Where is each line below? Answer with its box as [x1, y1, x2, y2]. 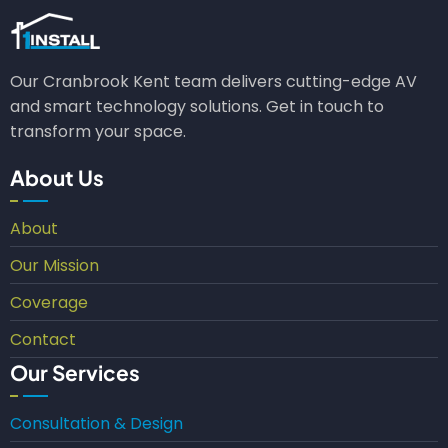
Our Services [10, 359, 140, 387]
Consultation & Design [10, 411, 183, 435]
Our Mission [10, 254, 99, 278]
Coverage [10, 291, 88, 315]
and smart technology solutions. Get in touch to [10, 95, 384, 119]
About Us [10, 164, 104, 192]
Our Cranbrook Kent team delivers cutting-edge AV [10, 70, 417, 94]
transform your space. [10, 120, 186, 144]
